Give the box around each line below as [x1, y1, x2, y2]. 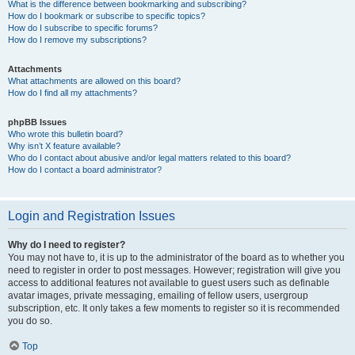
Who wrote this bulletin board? [8, 129, 123, 139]
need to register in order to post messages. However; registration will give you [8, 265, 341, 276]
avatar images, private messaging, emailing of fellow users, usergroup [8, 290, 308, 301]
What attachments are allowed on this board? [8, 76, 181, 86]
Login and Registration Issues [8, 209, 175, 223]
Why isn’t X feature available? [8, 141, 120, 151]
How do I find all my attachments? [8, 88, 137, 97]
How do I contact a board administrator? [8, 165, 162, 174]
